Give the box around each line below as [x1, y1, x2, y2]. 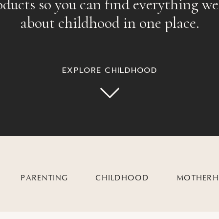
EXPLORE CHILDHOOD [62, 65, 157, 76]
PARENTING [21, 173, 68, 183]
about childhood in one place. [20, 13, 199, 32]
